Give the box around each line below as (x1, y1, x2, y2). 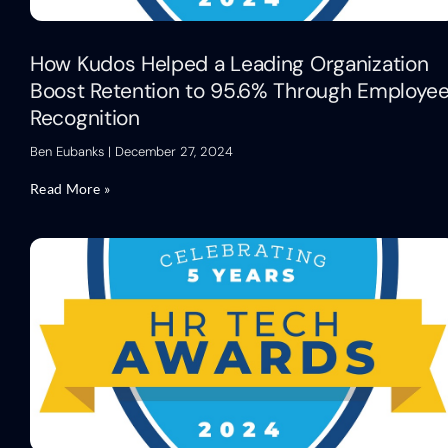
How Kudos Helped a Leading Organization (30, 49, 429, 78)
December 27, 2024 (111, 142, 233, 160)
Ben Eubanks (30, 142, 108, 160)
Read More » (30, 179, 111, 197)
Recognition (30, 103, 140, 132)
